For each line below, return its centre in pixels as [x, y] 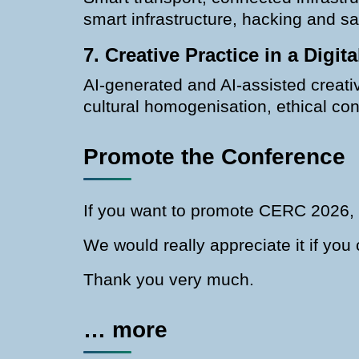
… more [125, 329]
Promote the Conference [214, 156]
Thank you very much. [169, 279]
